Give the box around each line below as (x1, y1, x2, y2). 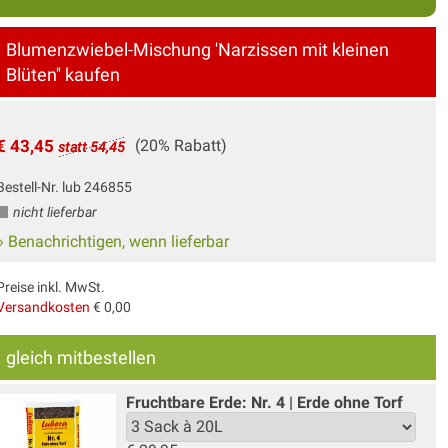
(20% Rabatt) (134, 135, 227, 155)
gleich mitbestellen (5, 346, 156, 368)
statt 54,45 (57, 138, 125, 155)
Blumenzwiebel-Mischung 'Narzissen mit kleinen (5, 38, 389, 60)
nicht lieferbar (9, 203, 97, 220)
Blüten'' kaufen (5, 63, 120, 85)
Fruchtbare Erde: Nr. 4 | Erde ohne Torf (125, 392, 403, 412)
